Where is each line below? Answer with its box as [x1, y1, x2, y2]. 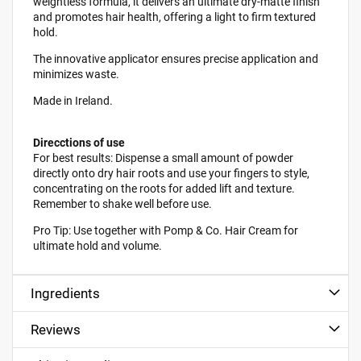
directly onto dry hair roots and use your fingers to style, [33, 166, 310, 180]
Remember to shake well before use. [33, 197, 213, 210]
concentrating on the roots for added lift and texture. [33, 181, 296, 195]
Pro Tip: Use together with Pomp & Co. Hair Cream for [33, 223, 299, 237]
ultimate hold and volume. [33, 239, 163, 252]
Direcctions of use [33, 135, 126, 149]
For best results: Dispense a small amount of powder [33, 151, 294, 164]
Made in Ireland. [33, 93, 114, 107]
